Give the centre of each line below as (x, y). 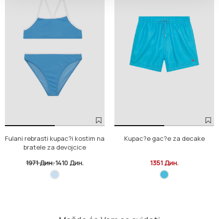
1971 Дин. (41, 163)
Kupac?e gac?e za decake (164, 139)
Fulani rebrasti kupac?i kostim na (55, 139)
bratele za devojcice (55, 147)
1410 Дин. (69, 163)
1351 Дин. (164, 163)
